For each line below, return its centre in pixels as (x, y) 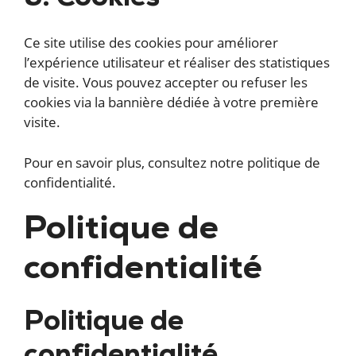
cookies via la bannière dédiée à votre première (171, 103)
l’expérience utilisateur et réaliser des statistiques (177, 63)
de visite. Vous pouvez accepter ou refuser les (166, 83)
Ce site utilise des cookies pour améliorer (151, 43)
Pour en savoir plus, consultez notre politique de (172, 162)
